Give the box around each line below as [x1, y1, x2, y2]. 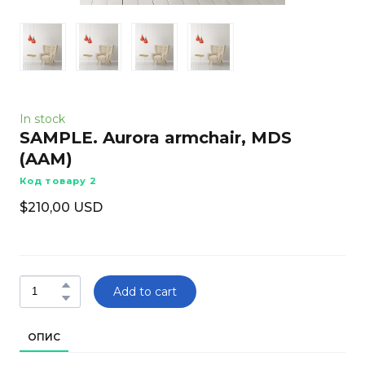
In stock [20, 111, 65, 126]
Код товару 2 [20, 174, 98, 187]
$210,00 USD [20, 199, 103, 215]
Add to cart [113, 284, 177, 299]
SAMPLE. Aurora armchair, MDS [20, 127, 292, 147]
